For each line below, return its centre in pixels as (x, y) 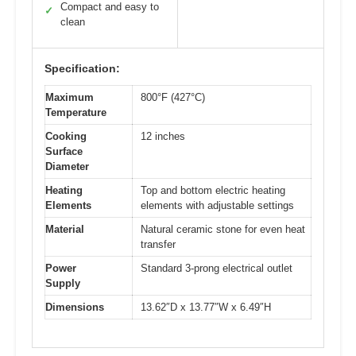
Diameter (67, 167)
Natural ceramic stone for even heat (223, 230)
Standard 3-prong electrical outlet (217, 269)
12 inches (163, 137)
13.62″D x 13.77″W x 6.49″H (206, 308)
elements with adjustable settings (217, 206)
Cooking (66, 137)
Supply (63, 284)
